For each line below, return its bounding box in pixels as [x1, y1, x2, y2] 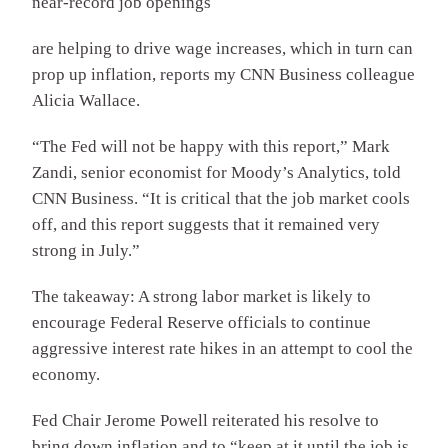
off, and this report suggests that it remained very [32, 215, 380, 235]
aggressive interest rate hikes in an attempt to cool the [32, 339, 413, 359]
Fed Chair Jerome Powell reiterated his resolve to [32, 411, 379, 431]
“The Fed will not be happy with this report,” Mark [32, 137, 390, 157]
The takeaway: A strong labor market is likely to [32, 287, 371, 307]
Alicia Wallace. [32, 91, 140, 111]
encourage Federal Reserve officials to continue [32, 313, 371, 333]
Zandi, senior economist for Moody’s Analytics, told [32, 163, 401, 183]
